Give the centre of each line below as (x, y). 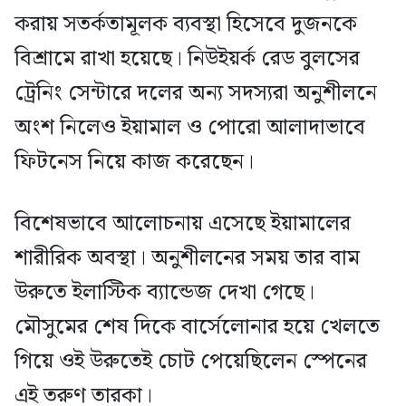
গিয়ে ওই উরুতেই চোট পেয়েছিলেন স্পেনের (191, 362)
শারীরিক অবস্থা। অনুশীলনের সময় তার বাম (187, 259)
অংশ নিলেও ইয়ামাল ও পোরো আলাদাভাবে (190, 128)
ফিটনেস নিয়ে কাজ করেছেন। (134, 163)
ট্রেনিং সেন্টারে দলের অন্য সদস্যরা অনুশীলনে (196, 94)
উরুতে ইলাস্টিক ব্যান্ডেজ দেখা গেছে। (164, 293)
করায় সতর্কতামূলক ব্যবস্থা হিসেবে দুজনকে (186, 25)
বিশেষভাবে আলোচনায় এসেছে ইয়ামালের (183, 224)
